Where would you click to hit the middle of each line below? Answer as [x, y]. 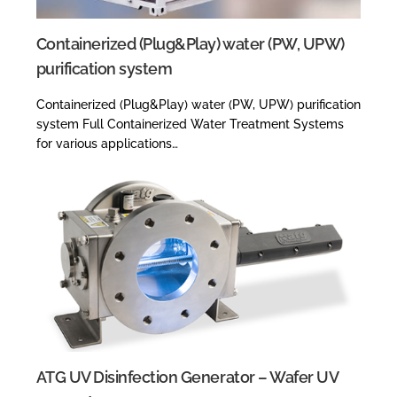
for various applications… [107, 143]
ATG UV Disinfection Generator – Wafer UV [187, 377]
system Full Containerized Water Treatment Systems [190, 124]
